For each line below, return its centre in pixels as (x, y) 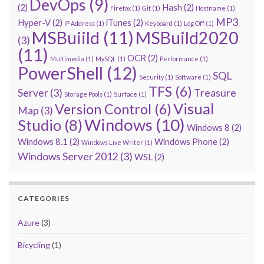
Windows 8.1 (43, 142)
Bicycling (34, 245)
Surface (126, 94)
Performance (179, 59)
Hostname (211, 8)
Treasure (215, 93)
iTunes (119, 23)
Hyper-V (34, 23)
